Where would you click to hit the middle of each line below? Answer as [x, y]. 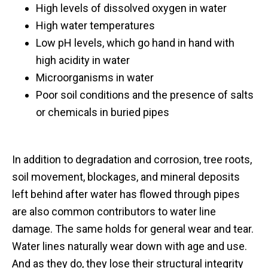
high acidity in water [83, 60]
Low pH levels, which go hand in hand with [135, 43]
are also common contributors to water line [114, 211]
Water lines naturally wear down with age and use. [130, 246]
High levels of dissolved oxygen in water [131, 8]
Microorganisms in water [95, 77]
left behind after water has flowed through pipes [126, 194]
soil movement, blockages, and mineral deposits [126, 177]
